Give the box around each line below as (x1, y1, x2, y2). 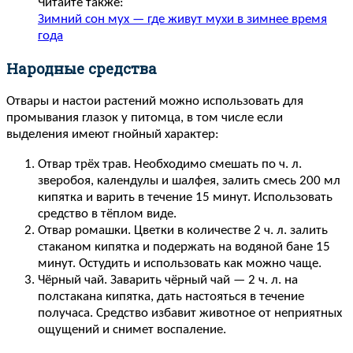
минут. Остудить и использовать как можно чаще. (38, 257, 321, 271)
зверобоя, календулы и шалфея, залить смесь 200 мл (38, 174, 340, 188)
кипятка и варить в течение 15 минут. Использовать (38, 191, 333, 205)
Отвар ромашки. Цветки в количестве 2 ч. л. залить (38, 224, 328, 238)
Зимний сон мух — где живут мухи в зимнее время (38, 12, 327, 26)
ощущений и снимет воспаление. (38, 323, 226, 337)
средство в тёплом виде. (38, 207, 176, 221)
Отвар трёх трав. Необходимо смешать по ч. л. (38, 158, 302, 172)
